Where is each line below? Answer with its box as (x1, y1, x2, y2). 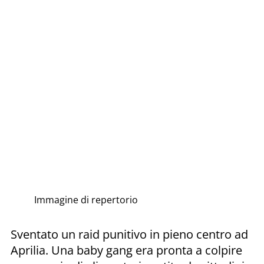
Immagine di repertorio (34, 193, 138, 206)
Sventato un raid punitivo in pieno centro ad (11, 226, 248, 242)
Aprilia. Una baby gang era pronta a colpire (11, 242, 242, 258)
